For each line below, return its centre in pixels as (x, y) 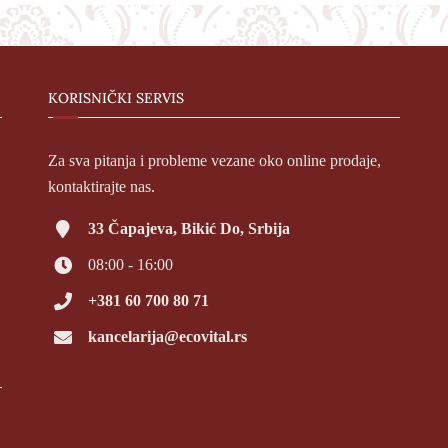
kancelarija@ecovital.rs (167, 336)
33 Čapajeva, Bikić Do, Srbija (188, 228)
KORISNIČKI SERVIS (115, 98)
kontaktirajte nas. (101, 186)
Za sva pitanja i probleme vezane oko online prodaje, (214, 160)
